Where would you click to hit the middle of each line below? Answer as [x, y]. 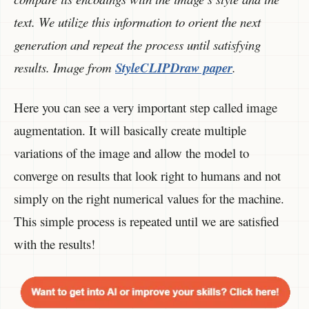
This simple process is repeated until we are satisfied [146, 221]
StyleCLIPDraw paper [174, 68]
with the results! [54, 243]
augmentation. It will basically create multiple [130, 130]
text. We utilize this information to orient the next [137, 22]
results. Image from [64, 68]
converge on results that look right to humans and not [147, 175]
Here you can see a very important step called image [146, 107]
